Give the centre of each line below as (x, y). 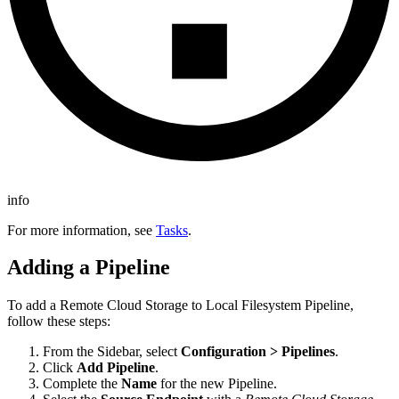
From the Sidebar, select (112, 352)
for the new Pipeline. (217, 384)
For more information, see (81, 230)
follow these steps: (59, 322)
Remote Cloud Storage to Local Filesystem (180, 305)
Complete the (82, 384)
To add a (33, 305)
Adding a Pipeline (89, 268)
